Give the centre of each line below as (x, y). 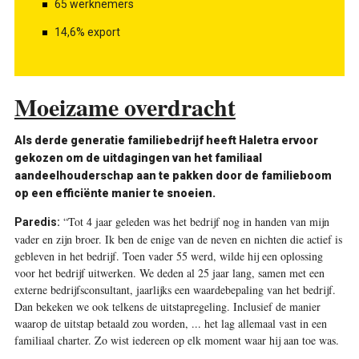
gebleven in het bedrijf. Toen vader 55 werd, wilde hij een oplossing (168, 256)
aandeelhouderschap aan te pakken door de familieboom (173, 176)
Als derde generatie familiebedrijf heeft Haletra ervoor (166, 141)
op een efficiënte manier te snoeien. (115, 194)
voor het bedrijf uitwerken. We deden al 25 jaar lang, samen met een (169, 273)
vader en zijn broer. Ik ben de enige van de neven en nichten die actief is (178, 240)
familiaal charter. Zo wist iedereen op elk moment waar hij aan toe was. (176, 341)
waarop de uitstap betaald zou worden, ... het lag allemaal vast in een (170, 324)
